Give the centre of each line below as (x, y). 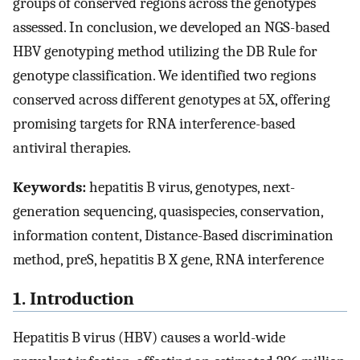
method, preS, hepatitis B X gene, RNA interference (168, 259)
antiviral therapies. (72, 148)
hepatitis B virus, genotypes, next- (190, 187)
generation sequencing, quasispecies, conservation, (168, 211)
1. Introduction (74, 299)
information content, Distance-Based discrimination (173, 235)
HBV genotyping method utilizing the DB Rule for (165, 52)
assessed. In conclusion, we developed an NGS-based (172, 28)
